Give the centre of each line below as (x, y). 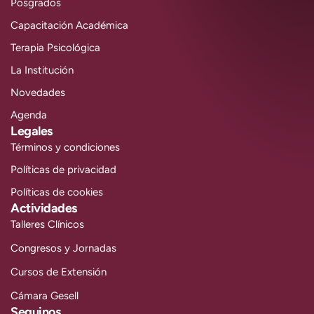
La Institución (42, 70)
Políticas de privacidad (63, 169)
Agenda (29, 115)
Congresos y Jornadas (63, 248)
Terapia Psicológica (55, 47)
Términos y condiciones (65, 147)
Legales (32, 131)
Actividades (44, 208)
